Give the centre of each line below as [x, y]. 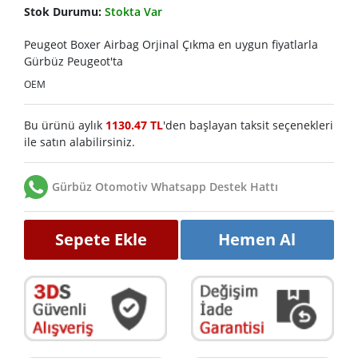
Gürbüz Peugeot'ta [74, 61]
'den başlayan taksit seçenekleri [248, 125]
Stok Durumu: [64, 11]
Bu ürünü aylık [65, 125]
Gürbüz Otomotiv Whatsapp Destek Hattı [165, 187]
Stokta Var [133, 11]
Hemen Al [257, 239]
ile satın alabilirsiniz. [80, 141]
